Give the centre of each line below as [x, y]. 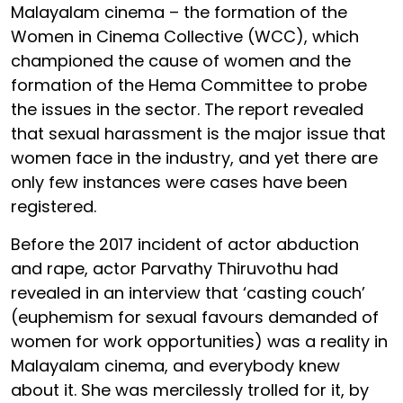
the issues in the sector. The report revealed [187, 109]
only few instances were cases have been [179, 182]
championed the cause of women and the [181, 60]
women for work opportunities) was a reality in [199, 341]
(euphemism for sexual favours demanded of [195, 317]
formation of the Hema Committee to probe [189, 85]
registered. [56, 206]
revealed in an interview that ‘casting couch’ [188, 292]
